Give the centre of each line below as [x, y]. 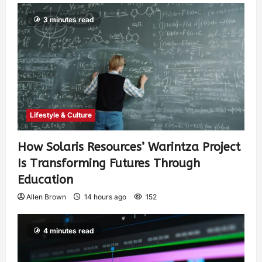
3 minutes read [69, 20]
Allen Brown [46, 197]
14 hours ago [105, 197]
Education [45, 180]
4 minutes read [69, 231]
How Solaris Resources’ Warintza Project [129, 147]
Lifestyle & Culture [61, 115]
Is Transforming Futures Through [109, 164]
